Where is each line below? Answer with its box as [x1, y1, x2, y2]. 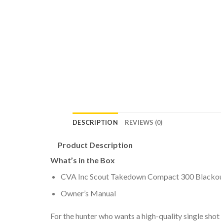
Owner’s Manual [60, 188, 116, 198]
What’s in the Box [50, 155, 115, 165]
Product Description [58, 140, 133, 149]
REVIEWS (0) [124, 118, 163, 126]
